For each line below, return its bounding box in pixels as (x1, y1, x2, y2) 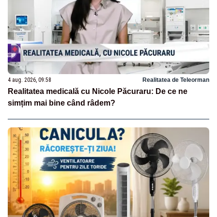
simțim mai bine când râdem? (8, 98, 115, 107)
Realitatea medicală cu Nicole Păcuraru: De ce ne (8, 87, 187, 95)
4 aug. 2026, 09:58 (8, 76, 51, 83)
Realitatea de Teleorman (142, 76, 209, 83)
